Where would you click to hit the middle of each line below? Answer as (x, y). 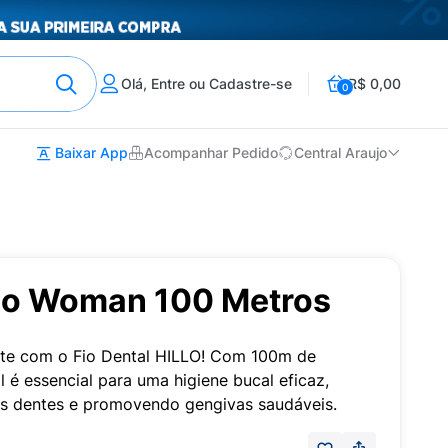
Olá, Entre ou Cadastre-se (206, 83)
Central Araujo (340, 153)
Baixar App (89, 152)
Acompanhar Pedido (211, 153)
